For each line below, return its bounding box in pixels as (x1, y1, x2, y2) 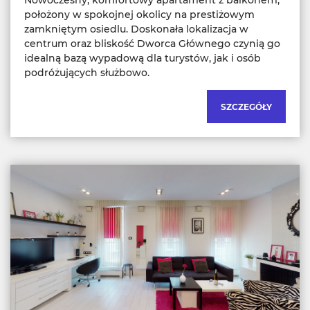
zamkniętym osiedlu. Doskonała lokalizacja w (24, 22, 248, 35)
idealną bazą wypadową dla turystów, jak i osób (24, 51, 261, 64)
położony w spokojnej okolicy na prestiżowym (24, 8, 255, 21)
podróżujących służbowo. (24, 66, 149, 79)
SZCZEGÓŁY (221, 101, 272, 112)
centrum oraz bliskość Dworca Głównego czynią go (24, 37, 280, 50)
